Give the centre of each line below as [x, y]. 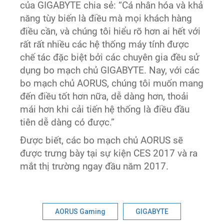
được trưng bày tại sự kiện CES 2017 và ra [109, 153]
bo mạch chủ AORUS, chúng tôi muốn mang [112, 83]
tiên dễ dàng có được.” [67, 122]
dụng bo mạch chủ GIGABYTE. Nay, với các [110, 70]
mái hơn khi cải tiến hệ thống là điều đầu [105, 109]
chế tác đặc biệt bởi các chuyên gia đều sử [110, 57]
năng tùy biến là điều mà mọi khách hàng [106, 18]
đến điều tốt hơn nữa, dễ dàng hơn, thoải [104, 96]
